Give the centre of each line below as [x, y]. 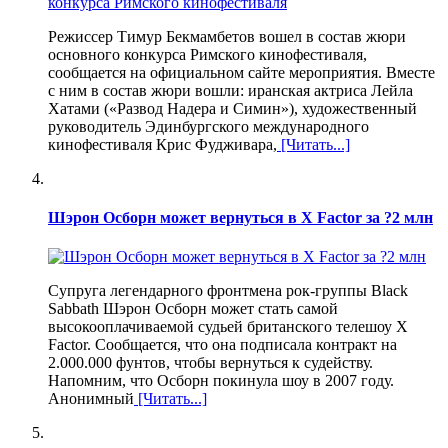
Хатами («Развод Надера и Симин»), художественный [232, 108]
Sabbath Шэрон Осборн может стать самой [193, 309]
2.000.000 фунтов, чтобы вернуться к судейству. [210, 363]
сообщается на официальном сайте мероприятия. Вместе [241, 72]
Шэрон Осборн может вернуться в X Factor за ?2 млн [240, 217]
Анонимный [91, 399]
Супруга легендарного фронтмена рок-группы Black [228, 291]
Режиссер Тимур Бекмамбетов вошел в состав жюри [227, 36]
